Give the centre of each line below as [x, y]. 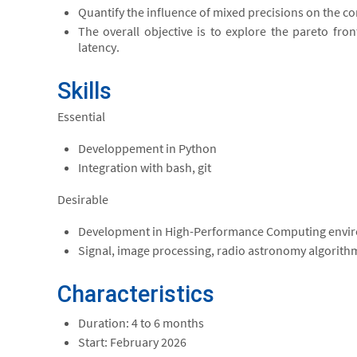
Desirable [83, 199]
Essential [81, 116]
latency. [98, 47]
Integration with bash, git [144, 167]
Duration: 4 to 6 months [141, 323]
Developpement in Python [147, 148]
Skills [84, 91]
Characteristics [136, 294]
